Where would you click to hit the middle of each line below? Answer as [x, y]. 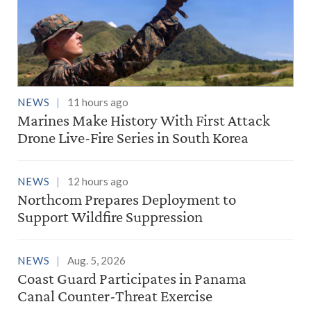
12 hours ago [98, 182]
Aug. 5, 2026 [96, 261]
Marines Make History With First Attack [144, 120]
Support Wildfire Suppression [110, 217]
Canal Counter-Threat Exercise [115, 296]
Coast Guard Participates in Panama [132, 279]
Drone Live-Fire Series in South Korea [133, 138]
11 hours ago [98, 102]
